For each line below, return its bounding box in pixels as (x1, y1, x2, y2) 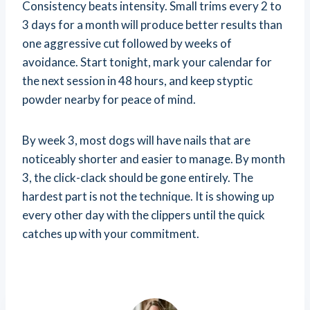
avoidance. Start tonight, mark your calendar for (22, 55, 272, 70)
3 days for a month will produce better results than (22, 17, 282, 33)
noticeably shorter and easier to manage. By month (22, 152, 285, 167)
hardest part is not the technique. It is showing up (22, 189, 274, 204)
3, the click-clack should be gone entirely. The (22, 170, 253, 185)
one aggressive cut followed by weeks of (22, 36, 232, 51)
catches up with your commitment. (22, 226, 199, 241)
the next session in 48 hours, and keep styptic (22, 73, 253, 89)
